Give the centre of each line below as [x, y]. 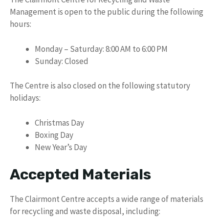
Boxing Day [54, 135]
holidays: [25, 98]
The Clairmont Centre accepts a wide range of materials [107, 199]
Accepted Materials [80, 175]
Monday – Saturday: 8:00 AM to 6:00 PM [101, 49]
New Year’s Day [61, 147]
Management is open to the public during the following [107, 12]
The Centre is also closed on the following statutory [100, 86]
